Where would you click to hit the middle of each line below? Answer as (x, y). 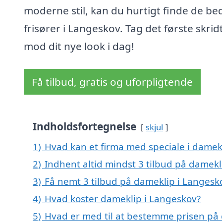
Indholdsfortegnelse (84, 127)
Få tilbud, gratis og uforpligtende (112, 82)
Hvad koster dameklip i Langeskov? (123, 199)
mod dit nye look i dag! (79, 46)
